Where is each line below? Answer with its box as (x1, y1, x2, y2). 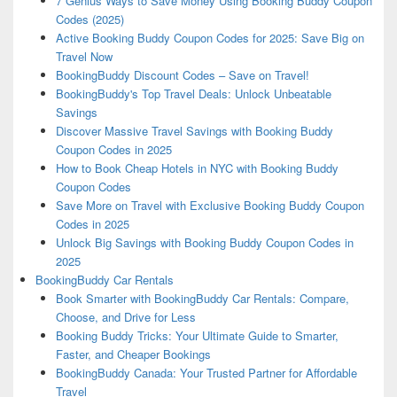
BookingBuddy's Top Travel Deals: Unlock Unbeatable (55, 85, 331, 103)
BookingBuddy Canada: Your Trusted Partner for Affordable (55, 364, 357, 382)
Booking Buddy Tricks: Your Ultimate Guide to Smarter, (55, 327, 339, 345)
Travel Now (55, 48, 113, 66)
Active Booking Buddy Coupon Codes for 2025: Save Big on (55, 29, 364, 47)
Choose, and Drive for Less (55, 308, 196, 326)
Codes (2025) (55, 11, 124, 28)
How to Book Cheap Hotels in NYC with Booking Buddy (55, 160, 339, 177)
